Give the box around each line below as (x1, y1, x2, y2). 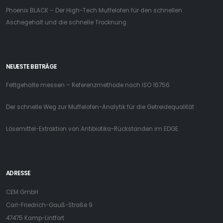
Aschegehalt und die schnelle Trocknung (6, 18, 126, 27)
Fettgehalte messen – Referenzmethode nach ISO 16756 (6, 81, 170, 90)
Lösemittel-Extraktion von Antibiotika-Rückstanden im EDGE (6, 125, 178, 133)
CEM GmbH (6, 188, 38, 197)
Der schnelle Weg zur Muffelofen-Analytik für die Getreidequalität (6, 103, 194, 111)
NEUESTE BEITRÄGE (6, 63, 57, 71)
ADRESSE (6, 169, 30, 178)
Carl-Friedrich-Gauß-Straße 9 (6, 201, 93, 210)
